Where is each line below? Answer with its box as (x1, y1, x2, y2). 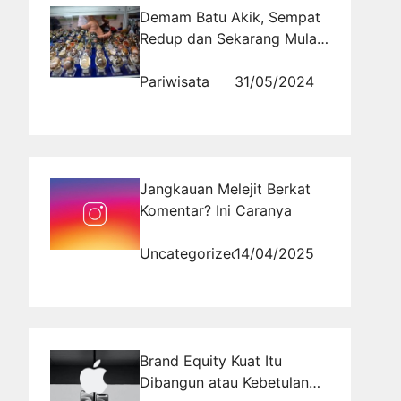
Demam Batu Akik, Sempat (140, 7, 320, 26)
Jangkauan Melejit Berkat (140, 179, 311, 198)
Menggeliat (140, 50, 215, 69)
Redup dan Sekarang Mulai (140, 29, 320, 47)
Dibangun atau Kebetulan (140, 372, 309, 391)
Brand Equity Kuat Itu (140, 351, 282, 370)
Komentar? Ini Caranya (140, 200, 292, 219)
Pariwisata (140, 72, 209, 90)
